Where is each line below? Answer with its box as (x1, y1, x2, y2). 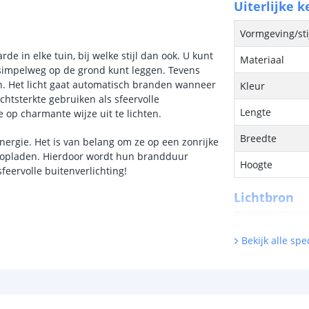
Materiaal (240, 53, 285, 66)
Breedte (240, 132, 277, 145)
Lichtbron (234, 189, 295, 206)
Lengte (240, 106, 272, 119)
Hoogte (240, 158, 273, 171)
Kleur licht (240, 270, 288, 283)
